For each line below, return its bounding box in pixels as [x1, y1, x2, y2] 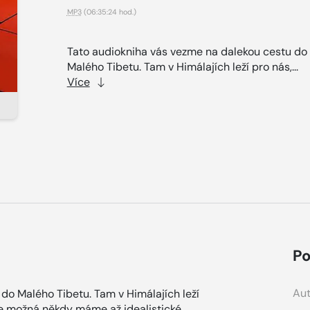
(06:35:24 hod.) [81, 6, 136, 17]
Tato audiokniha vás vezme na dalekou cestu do [66, 44, 307, 59]
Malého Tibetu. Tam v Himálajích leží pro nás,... [66, 59, 301, 74]
